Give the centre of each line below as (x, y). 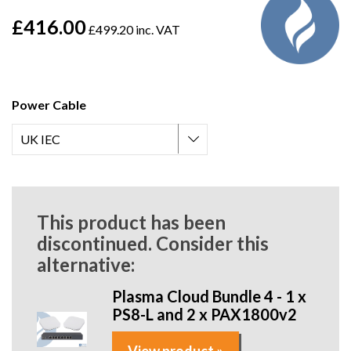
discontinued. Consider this (153, 244)
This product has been (131, 223)
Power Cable (49, 105)
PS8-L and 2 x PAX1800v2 (205, 315)
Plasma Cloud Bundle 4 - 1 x (210, 297)
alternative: (86, 265)
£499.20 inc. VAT (133, 29)
